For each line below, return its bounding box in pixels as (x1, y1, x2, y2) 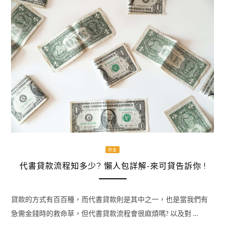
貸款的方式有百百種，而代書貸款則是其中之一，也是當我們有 (11, 195, 208, 204)
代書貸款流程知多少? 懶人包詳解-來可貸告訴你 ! (19, 161, 206, 171)
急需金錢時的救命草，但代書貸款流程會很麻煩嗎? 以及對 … (11, 209, 198, 218)
